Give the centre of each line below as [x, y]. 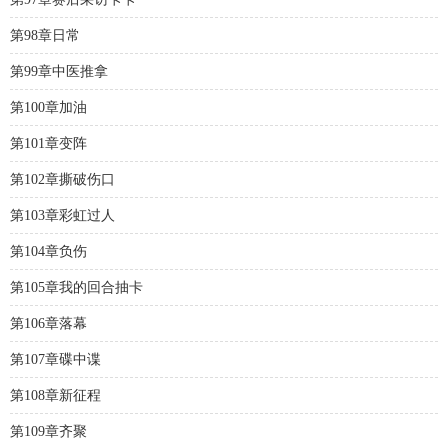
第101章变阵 [48, 143]
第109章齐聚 [48, 431]
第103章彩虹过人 [62, 215]
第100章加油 [48, 107]
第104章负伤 [48, 251]
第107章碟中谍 [55, 359]
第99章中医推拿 [59, 71]
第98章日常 [45, 35]
